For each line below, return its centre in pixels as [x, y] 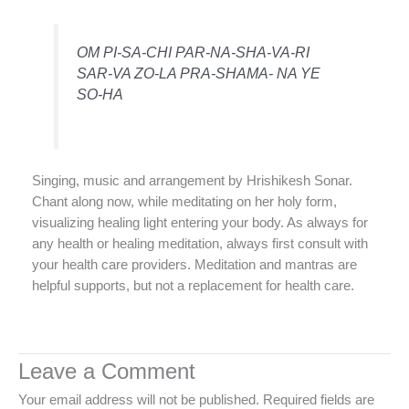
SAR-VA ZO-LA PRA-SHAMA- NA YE [199, 73]
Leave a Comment [107, 372]
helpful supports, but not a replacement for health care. [193, 286]
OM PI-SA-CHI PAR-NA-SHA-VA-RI [194, 52]
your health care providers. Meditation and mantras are [194, 265]
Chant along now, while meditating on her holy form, [184, 202]
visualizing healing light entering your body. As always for [200, 223]
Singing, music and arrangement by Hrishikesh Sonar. [192, 181]
